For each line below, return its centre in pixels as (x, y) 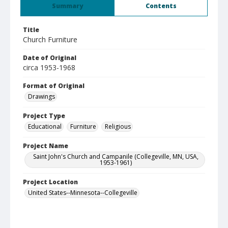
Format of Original (54, 86)
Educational (45, 126)
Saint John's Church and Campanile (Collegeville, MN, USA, (116, 156)
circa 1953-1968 (49, 67)
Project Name (46, 146)
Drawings (41, 96)
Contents (161, 6)
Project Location (50, 182)
